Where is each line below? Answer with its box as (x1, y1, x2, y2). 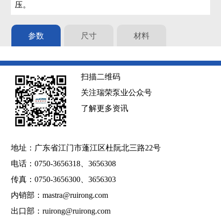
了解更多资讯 (80, 104, 128, 112)
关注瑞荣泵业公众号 (80, 88, 152, 97)
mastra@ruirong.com (42, 191, 109, 200)
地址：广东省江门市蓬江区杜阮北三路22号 (11, 144, 161, 152)
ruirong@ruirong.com (42, 207, 111, 216)
